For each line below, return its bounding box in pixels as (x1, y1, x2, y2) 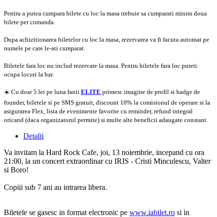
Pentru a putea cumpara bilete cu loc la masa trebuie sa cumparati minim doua (4, 9, 207, 17)
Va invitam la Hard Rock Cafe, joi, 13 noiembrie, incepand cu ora (4, 148, 204, 156)
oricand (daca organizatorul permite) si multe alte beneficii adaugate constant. (4, 116, 208, 124)
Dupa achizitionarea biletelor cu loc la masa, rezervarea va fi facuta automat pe (4, 35, 209, 43)
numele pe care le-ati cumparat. (4, 44, 85, 52)
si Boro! (4, 165, 29, 174)
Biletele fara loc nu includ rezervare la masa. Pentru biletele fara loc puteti (4, 62, 197, 69)
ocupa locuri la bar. (4, 70, 54, 78)
